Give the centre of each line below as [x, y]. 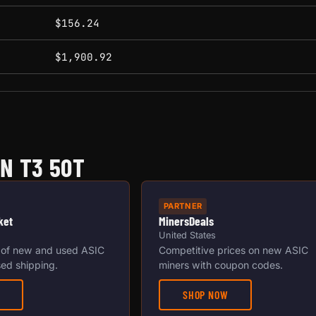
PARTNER [183, 206]
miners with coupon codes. [221, 265]
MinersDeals [186, 220]
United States [187, 235]
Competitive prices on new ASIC [233, 250]
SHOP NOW [206, 294]
